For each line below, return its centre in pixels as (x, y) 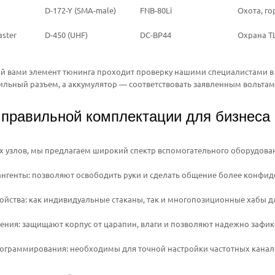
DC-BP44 (156, 34)
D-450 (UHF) (66, 34)
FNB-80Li (156, 10)
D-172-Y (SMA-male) (80, 10)
